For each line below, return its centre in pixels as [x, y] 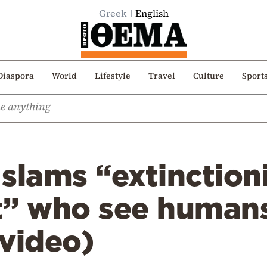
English [152, 13]
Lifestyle [112, 75]
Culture [208, 75]
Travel [162, 75]
